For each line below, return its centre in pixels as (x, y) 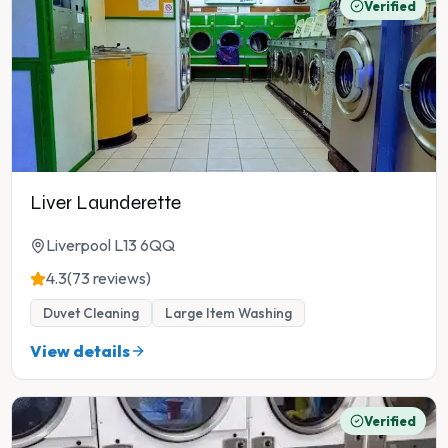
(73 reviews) (109, 278)
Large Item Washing (228, 313)
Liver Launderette (105, 203)
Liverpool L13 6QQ (110, 245)
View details (80, 351)
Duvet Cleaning (91, 313)
